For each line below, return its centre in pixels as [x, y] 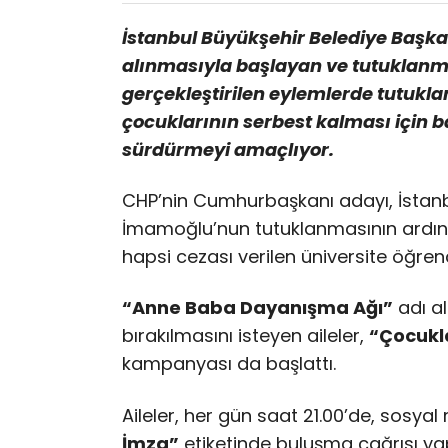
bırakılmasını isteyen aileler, [245, 336]
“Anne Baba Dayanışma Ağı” [257, 308]
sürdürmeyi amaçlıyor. [228, 149]
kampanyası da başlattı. [229, 364]
